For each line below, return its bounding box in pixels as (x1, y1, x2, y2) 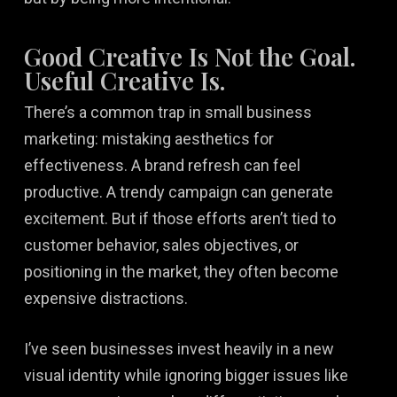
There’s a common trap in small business (23, 102, 312, 121)
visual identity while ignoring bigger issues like (23, 365, 348, 385)
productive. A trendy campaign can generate (23, 182, 333, 201)
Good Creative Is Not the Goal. (23, 39, 355, 73)
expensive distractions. (23, 288, 188, 307)
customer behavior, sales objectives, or (23, 235, 299, 254)
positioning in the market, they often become (23, 261, 339, 281)
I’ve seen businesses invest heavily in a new (23, 339, 334, 358)
